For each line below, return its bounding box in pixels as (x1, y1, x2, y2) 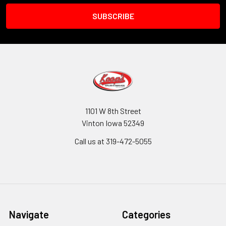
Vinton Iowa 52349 (82, 118, 144, 128)
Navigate (9, 208, 49, 220)
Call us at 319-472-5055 (74, 136, 152, 146)
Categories (122, 208, 171, 220)
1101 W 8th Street (85, 105, 141, 116)
